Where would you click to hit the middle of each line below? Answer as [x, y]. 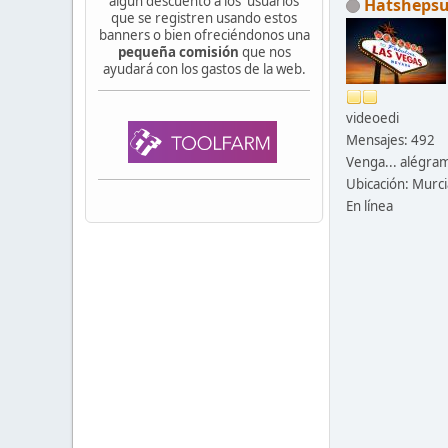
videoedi [372, 117]
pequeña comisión [178, 51]
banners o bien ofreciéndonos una [204, 34]
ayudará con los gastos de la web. [204, 68]
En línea [369, 205]
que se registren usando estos [204, 17]
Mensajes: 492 [390, 139]
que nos [264, 51]
